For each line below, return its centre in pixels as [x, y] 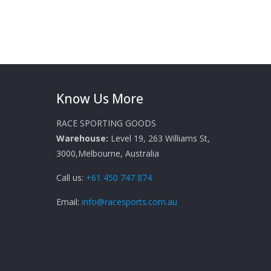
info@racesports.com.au [130, 202]
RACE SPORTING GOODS [106, 123]
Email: [69, 202]
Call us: [71, 178]
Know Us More [100, 99]
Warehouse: [83, 138]
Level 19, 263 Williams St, [159, 138]
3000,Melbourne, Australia [108, 153]
